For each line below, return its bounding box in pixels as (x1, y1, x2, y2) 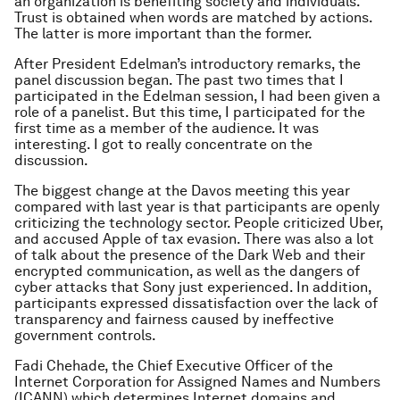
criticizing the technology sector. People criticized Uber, (14, 214, 383, 231)
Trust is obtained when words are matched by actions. (14, 9, 372, 26)
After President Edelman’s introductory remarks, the (14, 55, 361, 72)
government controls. (14, 327, 156, 344)
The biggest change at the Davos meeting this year (14, 182, 350, 199)
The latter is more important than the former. (14, 25, 312, 42)
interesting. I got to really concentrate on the (14, 136, 312, 153)
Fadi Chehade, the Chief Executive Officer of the (14, 357, 333, 374)
